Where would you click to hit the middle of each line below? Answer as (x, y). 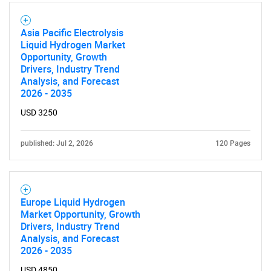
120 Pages (233, 143)
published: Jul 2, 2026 (57, 143)
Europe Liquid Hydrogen (73, 202)
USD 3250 (39, 112)
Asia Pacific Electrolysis (72, 32)
